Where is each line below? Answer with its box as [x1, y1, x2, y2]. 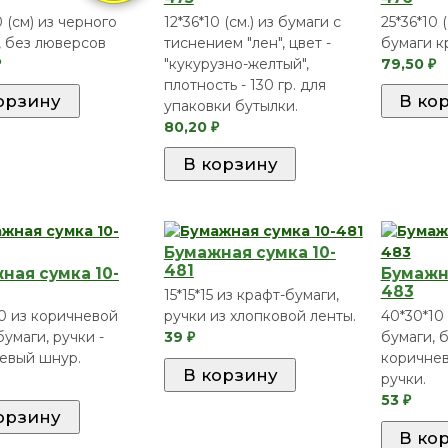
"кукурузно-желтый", [163, 54, 309, 73]
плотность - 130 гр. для [163, 75, 326, 94]
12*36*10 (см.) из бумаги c [163, 12, 341, 31]
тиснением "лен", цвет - [163, 33, 331, 52]
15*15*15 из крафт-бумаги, [163, 286, 339, 305]
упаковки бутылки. [163, 96, 298, 115]
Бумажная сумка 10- [163, 243, 336, 263]
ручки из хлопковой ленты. [163, 307, 356, 326]
